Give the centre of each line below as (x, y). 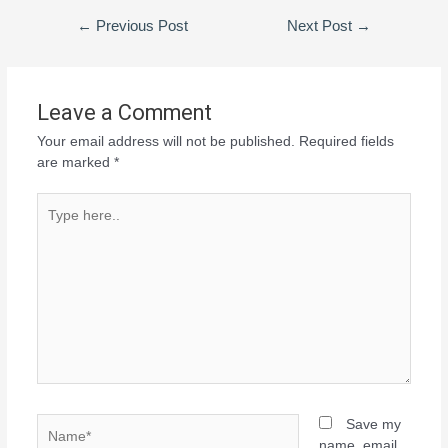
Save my (374, 425)
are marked (75, 162)
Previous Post (139, 25)
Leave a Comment (124, 112)
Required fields (346, 141)
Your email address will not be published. (165, 141)
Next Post (322, 25)
